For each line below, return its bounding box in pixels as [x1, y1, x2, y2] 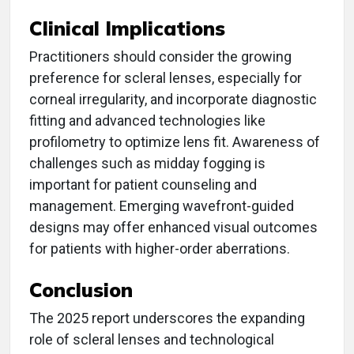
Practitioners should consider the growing [29, 48, 292, 65]
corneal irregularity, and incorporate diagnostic [29, 91, 317, 107]
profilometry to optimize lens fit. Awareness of [29, 134, 320, 150]
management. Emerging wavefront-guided [29, 198, 294, 214]
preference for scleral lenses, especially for [29, 70, 302, 86]
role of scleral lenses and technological [29, 331, 274, 348]
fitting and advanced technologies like [29, 112, 265, 129]
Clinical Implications [29, 16, 225, 40]
